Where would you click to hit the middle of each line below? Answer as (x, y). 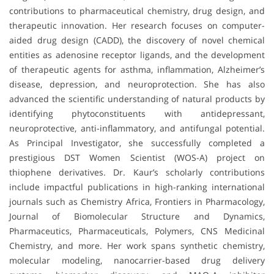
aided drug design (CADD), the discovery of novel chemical (137, 40)
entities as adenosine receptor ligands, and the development (137, 55)
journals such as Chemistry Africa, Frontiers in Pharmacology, (137, 202)
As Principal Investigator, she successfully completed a (137, 143)
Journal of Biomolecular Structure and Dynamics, (137, 217)
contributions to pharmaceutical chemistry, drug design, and (137, 11)
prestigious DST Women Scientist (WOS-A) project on (137, 158)
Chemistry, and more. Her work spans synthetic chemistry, (137, 246)
